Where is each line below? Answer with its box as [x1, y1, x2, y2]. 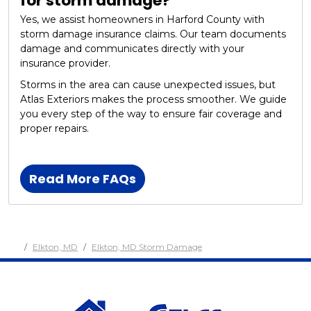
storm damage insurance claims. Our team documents [20, 27, 286, 40]
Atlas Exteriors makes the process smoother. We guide [20, 92, 287, 106]
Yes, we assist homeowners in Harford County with [20, 12, 264, 26]
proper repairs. [20, 121, 89, 135]
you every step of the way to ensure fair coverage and [20, 107, 282, 120]
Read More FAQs [29, 169, 136, 187]
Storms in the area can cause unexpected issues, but [20, 78, 276, 91]
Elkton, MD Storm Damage [91, 241, 202, 252]
